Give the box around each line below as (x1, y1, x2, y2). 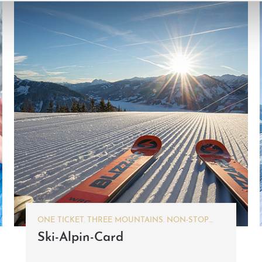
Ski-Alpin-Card (37, 231, 123, 245)
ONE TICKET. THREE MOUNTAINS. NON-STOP (37, 216, 209, 224)
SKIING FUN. (37, 227, 85, 235)
